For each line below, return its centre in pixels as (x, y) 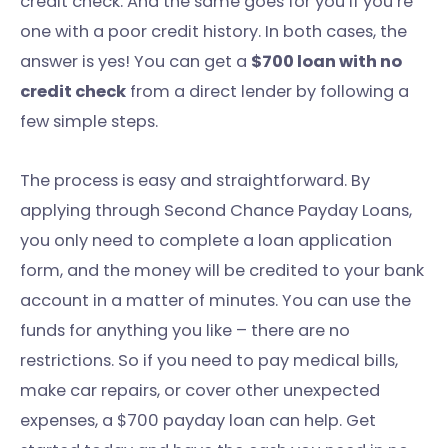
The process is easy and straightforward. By (195, 180)
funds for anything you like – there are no (185, 330)
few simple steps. (89, 121)
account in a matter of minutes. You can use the (215, 300)
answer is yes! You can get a (135, 61)
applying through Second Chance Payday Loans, (216, 210)
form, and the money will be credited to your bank (222, 270)
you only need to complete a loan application (206, 240)
